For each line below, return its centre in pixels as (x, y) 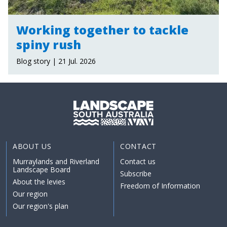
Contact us (138, 161)
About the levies (39, 181)
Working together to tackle (102, 30)
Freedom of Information (160, 185)
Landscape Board (42, 169)
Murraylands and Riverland (56, 161)
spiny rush (49, 44)
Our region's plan (41, 206)
